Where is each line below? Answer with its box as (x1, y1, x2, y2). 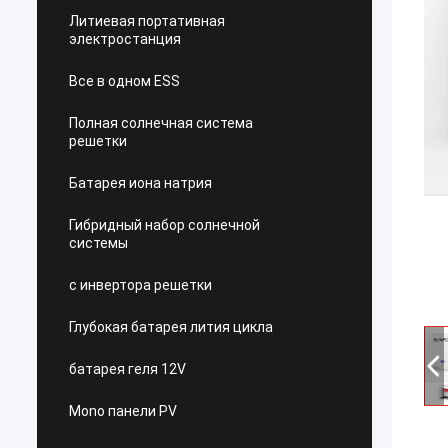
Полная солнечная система (69, 115, 253, 131)
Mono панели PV (69, 403, 177, 419)
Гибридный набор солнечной (69, 217, 260, 233)
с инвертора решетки (69, 277, 212, 293)
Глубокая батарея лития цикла (69, 319, 273, 335)
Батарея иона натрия (69, 175, 212, 191)
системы (69, 235, 128, 251)
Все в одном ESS (69, 73, 180, 89)
